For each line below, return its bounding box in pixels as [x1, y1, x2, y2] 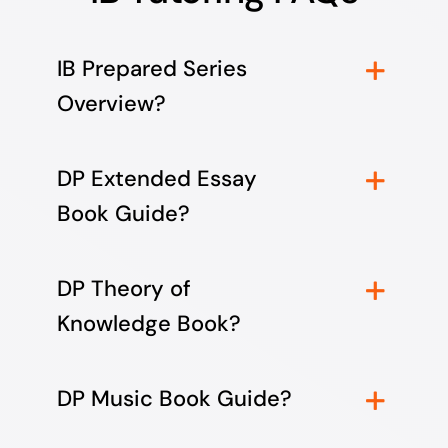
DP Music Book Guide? [56, 384, 292, 414]
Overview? [56, 89, 166, 119]
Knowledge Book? [56, 309, 241, 339]
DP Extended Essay [56, 164, 257, 194]
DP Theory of [56, 274, 191, 304]
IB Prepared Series [56, 54, 247, 84]
